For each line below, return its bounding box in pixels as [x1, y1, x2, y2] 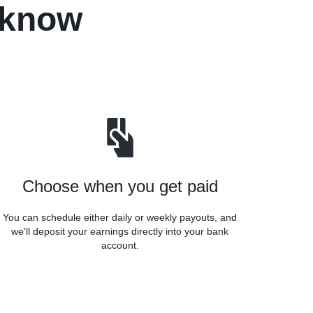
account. [101, 239, 139, 251]
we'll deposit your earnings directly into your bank [11, 225, 229, 237]
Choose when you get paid [22, 176, 218, 196]
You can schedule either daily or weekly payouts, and [3, 211, 238, 223]
